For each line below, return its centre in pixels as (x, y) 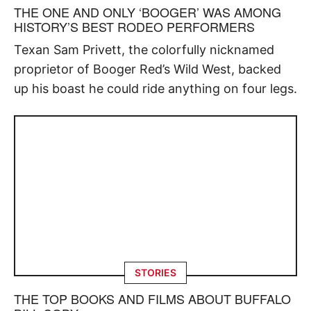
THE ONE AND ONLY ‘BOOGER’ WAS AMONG (148, 12)
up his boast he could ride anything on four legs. (155, 89)
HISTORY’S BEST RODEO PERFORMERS (134, 27)
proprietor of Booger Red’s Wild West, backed (148, 69)
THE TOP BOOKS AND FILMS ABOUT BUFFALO (152, 298)
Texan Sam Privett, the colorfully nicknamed (144, 50)
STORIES (155, 272)
